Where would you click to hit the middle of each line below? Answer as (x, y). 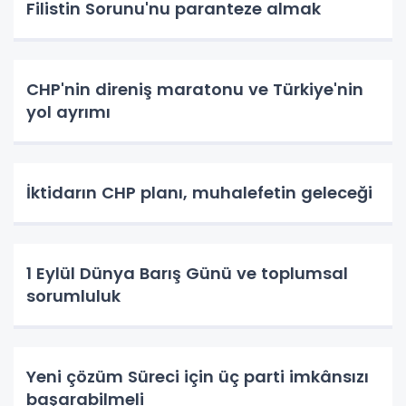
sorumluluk (73, 296)
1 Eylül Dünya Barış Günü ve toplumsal (187, 274)
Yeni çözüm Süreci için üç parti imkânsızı (198, 377)
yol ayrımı (68, 112)
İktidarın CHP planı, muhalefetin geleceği (199, 193)
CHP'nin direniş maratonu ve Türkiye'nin (195, 90)
